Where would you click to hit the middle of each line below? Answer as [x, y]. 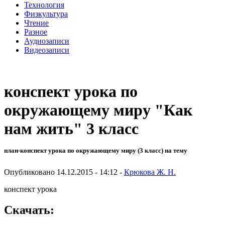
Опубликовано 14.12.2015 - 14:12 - [64, 172]
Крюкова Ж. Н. [150, 172]
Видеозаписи [47, 50]
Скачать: [29, 210]
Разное [36, 32]
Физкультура [46, 14]
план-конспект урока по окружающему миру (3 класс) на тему [96, 151]
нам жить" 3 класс [71, 129]
